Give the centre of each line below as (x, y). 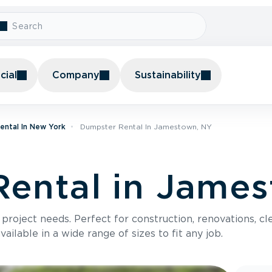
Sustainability (168, 75)
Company (76, 75)
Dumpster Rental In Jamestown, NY (146, 127)
